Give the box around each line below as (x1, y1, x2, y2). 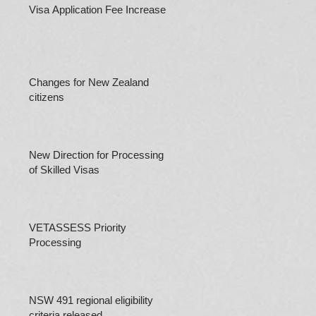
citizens (29, 91, 64, 103)
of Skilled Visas (29, 164, 99, 176)
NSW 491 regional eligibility (29, 294, 153, 306)
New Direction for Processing (29, 149, 164, 161)
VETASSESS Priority (29, 221, 126, 233)
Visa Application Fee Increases (29, 4, 171, 16)
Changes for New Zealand (29, 76, 149, 88)
